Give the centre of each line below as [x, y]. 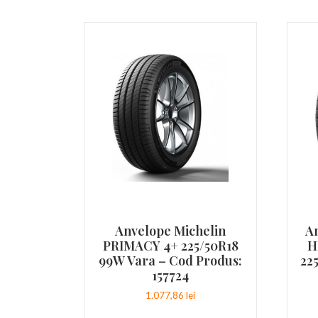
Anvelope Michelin [171, 231]
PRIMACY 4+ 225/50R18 [170, 246]
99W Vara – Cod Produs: [171, 261]
